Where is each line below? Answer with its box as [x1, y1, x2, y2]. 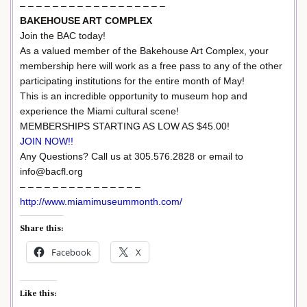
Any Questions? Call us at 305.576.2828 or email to [20, 150, 243, 162]
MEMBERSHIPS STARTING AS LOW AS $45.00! [20, 120, 230, 132]
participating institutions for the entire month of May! [20, 75, 245, 86]
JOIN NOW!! [20, 135, 73, 147]
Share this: [20, 223, 64, 234]
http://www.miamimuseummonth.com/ [20, 195, 182, 207]
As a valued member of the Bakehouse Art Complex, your [20, 45, 269, 56]
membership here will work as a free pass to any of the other [20, 60, 282, 71]
